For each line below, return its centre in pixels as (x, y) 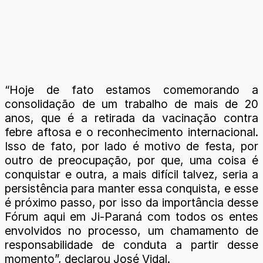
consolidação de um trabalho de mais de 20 (131, 104)
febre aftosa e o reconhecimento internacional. (131, 132)
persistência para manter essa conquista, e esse (131, 189)
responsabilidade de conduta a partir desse (131, 245)
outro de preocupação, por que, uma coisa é (131, 161)
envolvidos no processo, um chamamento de (131, 231)
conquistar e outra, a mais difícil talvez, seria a (131, 175)
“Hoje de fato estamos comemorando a (131, 90)
